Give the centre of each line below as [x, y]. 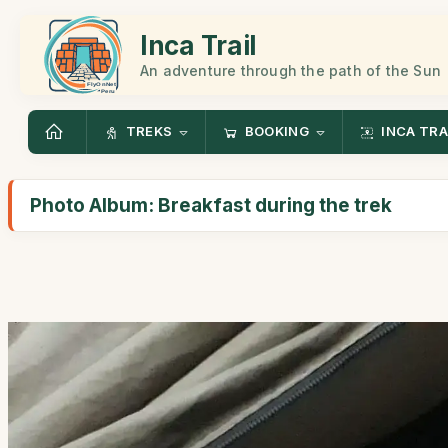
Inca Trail [198, 45]
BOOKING [276, 131]
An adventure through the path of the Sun [290, 70]
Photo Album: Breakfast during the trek [211, 205]
